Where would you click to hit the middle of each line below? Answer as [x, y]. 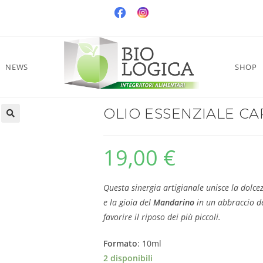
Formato [120, 243]
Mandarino [174, 202]
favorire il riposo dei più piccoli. [162, 217]
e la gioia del [128, 202]
